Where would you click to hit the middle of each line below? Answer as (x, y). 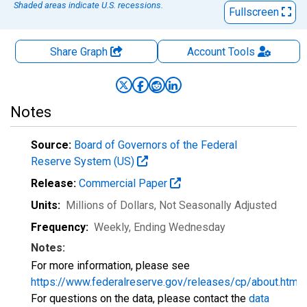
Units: (46, 205)
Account (206, 52)
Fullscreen (255, 12)
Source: (51, 145)
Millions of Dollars (110, 205)
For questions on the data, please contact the (140, 298)
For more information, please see (110, 266)
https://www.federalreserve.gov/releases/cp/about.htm (164, 282)
